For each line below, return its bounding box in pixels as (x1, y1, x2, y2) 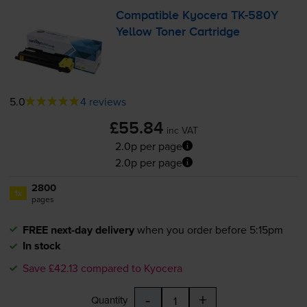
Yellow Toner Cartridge (116, 26, 241, 39)
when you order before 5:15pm (136, 221, 283, 237)
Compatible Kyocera (116, 10, 232, 23)
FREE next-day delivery (22, 221, 134, 238)
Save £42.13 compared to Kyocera (22, 260, 182, 275)
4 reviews (79, 93, 126, 109)
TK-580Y (231, 10, 279, 23)
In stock (22, 237, 61, 254)
